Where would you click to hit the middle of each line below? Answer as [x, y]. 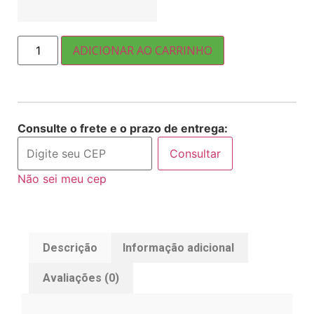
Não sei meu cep [62, 178]
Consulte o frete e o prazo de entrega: [123, 128]
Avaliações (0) [81, 278]
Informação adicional [178, 247]
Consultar [195, 153]
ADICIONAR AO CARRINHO [143, 51]
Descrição [70, 247]
